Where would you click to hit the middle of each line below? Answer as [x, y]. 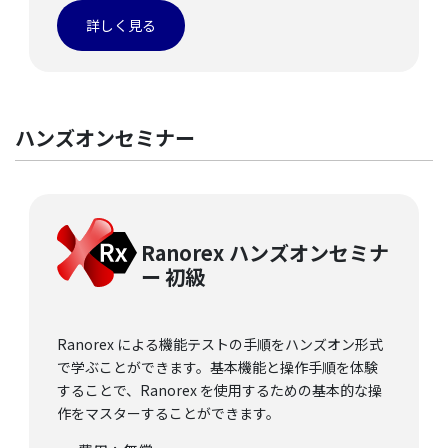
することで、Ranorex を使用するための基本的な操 [219, 390]
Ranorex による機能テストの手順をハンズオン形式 [220, 344]
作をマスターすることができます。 [168, 413]
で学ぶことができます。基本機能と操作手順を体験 [217, 367]
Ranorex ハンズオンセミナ [265, 253]
